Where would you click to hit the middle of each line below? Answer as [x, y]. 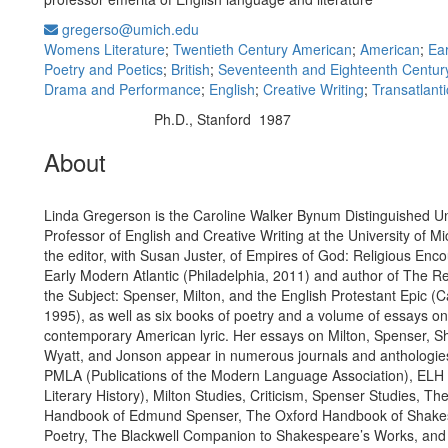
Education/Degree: [97, 120]
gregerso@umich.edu [128, 29]
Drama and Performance [122, 89]
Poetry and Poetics [103, 69]
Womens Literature [104, 49]
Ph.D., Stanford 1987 [222, 119]
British [190, 69]
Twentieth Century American [262, 49]
